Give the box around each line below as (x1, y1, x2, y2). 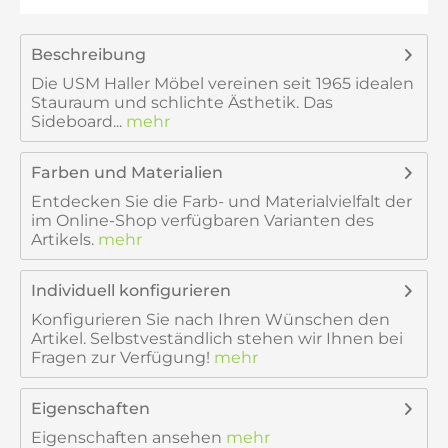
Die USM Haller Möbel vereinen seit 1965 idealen (31, 74, 414, 93)
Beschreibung (31, 45, 146, 64)
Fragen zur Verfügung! (31, 348, 210, 367)
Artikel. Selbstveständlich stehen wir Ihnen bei (31, 329, 403, 348)
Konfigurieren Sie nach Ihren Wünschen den (31, 310, 390, 329)
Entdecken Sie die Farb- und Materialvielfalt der (31, 192, 412, 211)
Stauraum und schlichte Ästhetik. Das (31, 93, 333, 112)
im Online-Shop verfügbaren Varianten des (31, 211, 374, 230)
